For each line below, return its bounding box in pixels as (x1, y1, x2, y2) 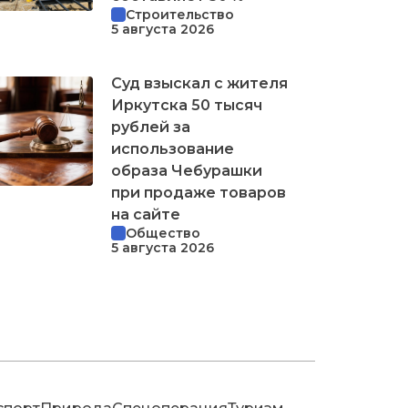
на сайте (111, 205, 180, 223)
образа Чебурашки (111, 161, 262, 179)
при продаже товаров (111, 183, 286, 201)
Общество (126, 224, 200, 241)
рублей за (111, 117, 190, 136)
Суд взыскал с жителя (111, 74, 288, 92)
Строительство (126, 5, 234, 23)
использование (111, 139, 234, 158)
